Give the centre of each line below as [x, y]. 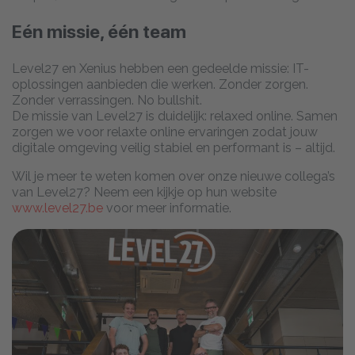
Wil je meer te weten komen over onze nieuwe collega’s [174, 176]
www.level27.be [57, 208]
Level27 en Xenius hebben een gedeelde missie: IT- [160, 68]
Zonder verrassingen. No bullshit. [107, 100]
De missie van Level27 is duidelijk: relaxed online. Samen [175, 116]
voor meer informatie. [167, 208]
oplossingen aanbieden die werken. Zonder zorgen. [160, 84]
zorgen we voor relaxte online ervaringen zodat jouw [165, 132]
